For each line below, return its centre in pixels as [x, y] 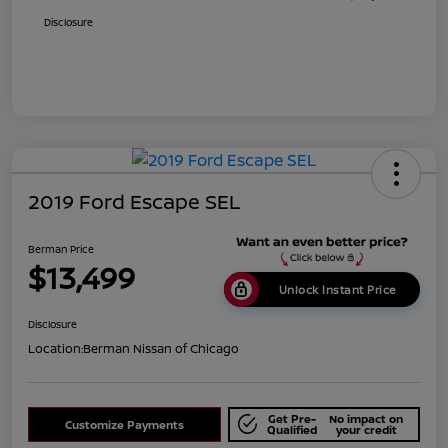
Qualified [291, 429]
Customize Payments [124, 424]
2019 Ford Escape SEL [134, 202]
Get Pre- [291, 418]
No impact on [366, 418]
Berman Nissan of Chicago [161, 348]
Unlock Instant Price [337, 289]
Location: [55, 348]
